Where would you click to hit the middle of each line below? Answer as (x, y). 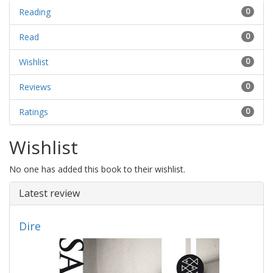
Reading (35, 12)
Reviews (35, 87)
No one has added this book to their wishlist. (97, 169)
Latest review (49, 193)
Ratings (34, 112)
